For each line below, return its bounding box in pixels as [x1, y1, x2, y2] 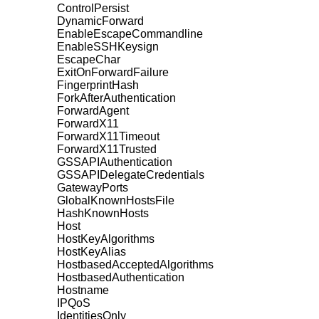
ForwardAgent [57, 104, 129, 117]
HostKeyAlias [57, 245, 126, 258]
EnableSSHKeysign [57, 40, 159, 53]
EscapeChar [57, 53, 120, 66]
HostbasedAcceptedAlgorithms [57, 258, 214, 271]
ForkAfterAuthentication [57, 91, 176, 104]
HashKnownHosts [57, 206, 149, 219]
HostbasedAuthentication [57, 271, 184, 283]
